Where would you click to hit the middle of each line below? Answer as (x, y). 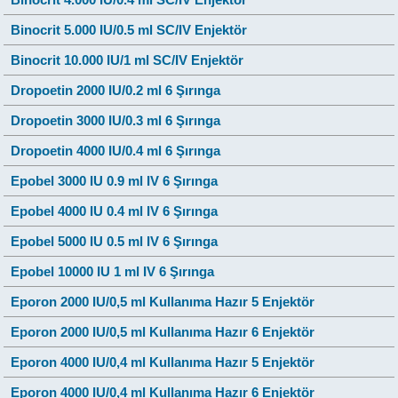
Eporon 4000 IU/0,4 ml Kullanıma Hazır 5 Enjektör (163, 362)
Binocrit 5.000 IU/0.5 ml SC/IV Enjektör (129, 30)
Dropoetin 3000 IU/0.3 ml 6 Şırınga (116, 120)
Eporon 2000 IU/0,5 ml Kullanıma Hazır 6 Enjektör (163, 332)
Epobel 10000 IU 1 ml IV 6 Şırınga (113, 271)
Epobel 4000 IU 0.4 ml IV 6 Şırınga (115, 211)
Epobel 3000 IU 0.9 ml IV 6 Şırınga (115, 181)
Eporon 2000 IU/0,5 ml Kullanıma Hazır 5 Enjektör (163, 302)
